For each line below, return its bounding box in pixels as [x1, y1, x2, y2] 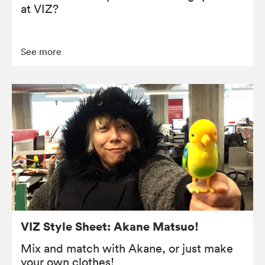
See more [21, 45, 62, 57]
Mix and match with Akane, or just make [21, 241, 233, 256]
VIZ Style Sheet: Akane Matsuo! [21, 218, 199, 234]
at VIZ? [21, 1, 59, 16]
